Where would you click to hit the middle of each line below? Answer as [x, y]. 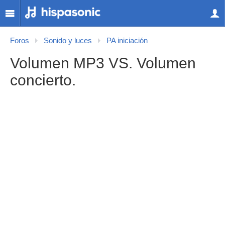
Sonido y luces [68, 41]
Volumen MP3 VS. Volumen [103, 63]
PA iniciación [127, 41]
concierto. [43, 80]
